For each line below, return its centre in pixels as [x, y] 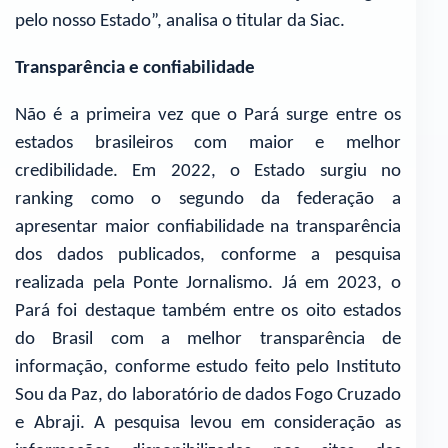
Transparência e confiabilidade [135, 69]
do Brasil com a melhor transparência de [208, 339]
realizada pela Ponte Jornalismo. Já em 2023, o [208, 283]
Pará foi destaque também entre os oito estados [208, 311]
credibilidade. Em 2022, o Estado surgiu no [208, 171]
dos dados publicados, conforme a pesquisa [208, 255]
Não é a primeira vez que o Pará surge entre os [208, 115]
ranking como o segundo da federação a [208, 199]
